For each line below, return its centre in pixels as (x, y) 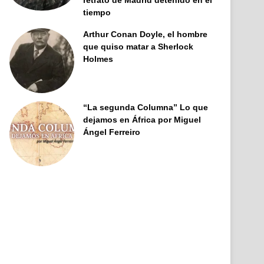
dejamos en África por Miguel (142, 120)
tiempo (97, 13)
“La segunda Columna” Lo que (146, 108)
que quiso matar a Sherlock (138, 47)
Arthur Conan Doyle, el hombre (146, 34)
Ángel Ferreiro (112, 132)
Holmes (98, 59)
